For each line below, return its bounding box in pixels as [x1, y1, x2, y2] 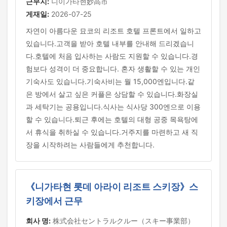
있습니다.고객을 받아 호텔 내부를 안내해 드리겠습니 [26, 39, 194, 48]
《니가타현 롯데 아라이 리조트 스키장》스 [26, 181, 198, 192]
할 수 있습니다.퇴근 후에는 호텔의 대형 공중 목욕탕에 [26, 115, 198, 124]
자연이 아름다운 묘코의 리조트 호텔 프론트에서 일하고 [26, 26, 201, 35]
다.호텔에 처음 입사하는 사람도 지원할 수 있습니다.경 [26, 52, 198, 60]
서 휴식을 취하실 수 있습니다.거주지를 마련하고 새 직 [26, 128, 198, 136]
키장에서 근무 [26, 196, 83, 206]
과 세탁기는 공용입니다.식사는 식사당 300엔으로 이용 [26, 102, 201, 111]
